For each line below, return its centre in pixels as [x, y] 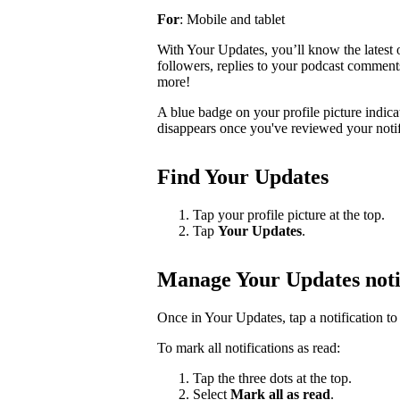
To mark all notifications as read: [249, 347]
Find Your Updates [243, 176]
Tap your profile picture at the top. [289, 214]
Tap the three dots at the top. [272, 378]
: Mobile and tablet [232, 19]
